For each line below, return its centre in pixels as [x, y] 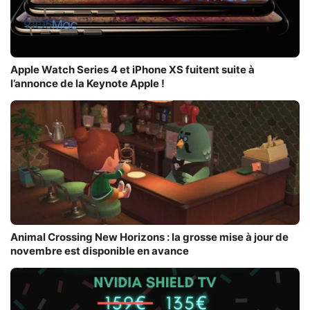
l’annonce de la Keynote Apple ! [88, 84]
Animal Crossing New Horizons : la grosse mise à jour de [149, 237]
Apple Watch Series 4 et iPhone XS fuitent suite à [133, 70]
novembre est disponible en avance [100, 251]
